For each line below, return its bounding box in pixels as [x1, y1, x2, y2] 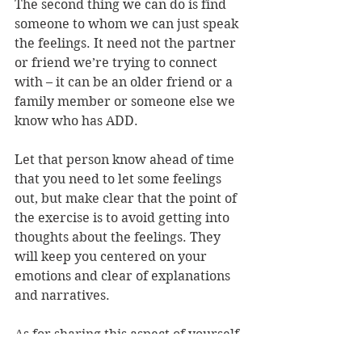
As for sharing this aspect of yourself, [15, 326, 242, 343]
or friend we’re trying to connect [15, 55, 221, 71]
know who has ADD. [15, 113, 138, 129]
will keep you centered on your [15, 249, 210, 265]
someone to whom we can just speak [15, 16, 242, 32]
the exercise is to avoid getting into [15, 210, 233, 226]
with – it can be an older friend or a [15, 74, 236, 90]
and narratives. [15, 288, 110, 304]
